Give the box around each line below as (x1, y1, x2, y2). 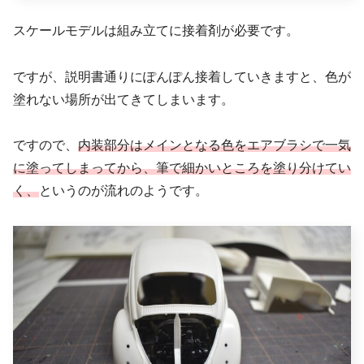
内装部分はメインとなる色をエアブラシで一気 (78, 138, 351, 153)
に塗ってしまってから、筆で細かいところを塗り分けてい (13, 161, 351, 175)
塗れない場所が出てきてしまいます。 (13, 92, 234, 106)
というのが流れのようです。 (39, 184, 208, 198)
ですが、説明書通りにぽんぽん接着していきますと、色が (13, 69, 351, 84)
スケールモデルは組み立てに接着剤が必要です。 (13, 23, 299, 37)
